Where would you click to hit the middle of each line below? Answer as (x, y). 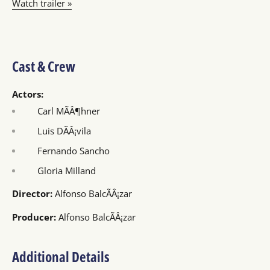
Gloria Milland (59, 170)
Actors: (28, 94)
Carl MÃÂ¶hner (61, 111)
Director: (32, 194)
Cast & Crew (44, 66)
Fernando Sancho (66, 150)
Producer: (34, 217)
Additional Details (61, 257)
